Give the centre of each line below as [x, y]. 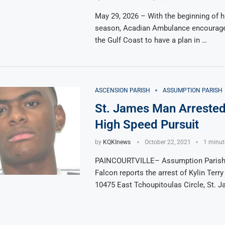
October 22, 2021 [167, 142]
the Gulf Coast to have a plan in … [151, 40]
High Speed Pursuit [147, 124]
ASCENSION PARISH [122, 90]
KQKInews [117, 142]
